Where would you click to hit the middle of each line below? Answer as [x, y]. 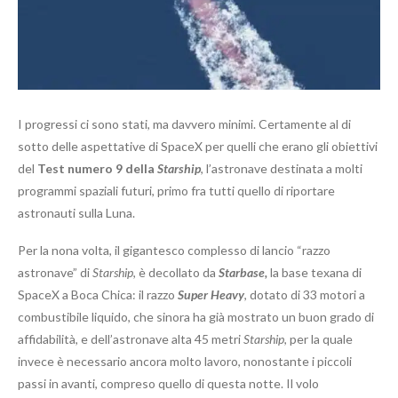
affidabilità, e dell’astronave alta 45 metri [131, 339]
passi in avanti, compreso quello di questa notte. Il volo [168, 384]
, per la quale [318, 339]
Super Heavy [211, 295]
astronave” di [55, 273]
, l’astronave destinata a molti [282, 169]
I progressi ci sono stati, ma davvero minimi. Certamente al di [184, 124]
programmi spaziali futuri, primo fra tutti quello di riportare [176, 191]
